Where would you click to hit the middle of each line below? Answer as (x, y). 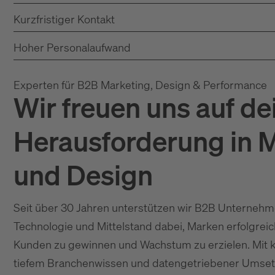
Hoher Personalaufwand (72, 47)
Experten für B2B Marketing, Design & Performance (140, 85)
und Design (83, 175)
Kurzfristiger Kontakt (64, 19)
